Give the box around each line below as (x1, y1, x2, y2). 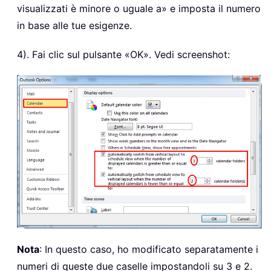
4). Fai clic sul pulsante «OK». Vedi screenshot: (17, 48, 230, 60)
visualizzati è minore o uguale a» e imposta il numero (17, 2, 261, 15)
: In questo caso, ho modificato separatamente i (39, 243, 258, 255)
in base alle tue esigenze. (17, 19, 132, 31)
